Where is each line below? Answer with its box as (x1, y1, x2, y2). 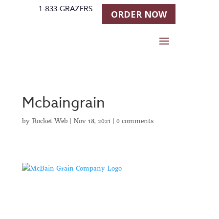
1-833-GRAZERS (39, 3, 92, 14)
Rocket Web (31, 116, 68, 126)
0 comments (116, 116, 153, 126)
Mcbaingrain (22, 92, 105, 113)
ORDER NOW (111, 8, 167, 20)
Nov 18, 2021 (73, 116, 111, 126)
